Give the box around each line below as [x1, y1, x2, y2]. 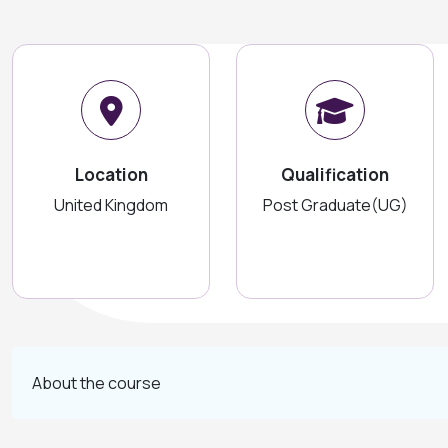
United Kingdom [54, 194, 168, 216]
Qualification [281, 163, 389, 186]
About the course [32, 371, 161, 394]
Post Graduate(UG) [262, 194, 408, 216]
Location [74, 163, 148, 186]
